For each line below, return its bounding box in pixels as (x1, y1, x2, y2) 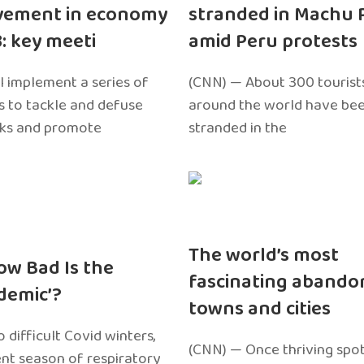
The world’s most (188, 239, 339, 271)
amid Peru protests (188, 25, 357, 58)
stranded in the (188, 115, 287, 141)
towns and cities (188, 292, 331, 325)
